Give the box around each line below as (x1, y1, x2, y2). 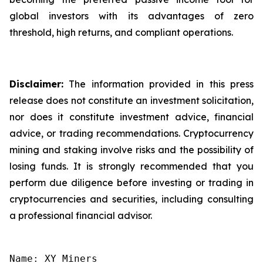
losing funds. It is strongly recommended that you (9, 160, 254, 173)
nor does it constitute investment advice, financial (9, 111, 254, 123)
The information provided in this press (63, 78, 254, 90)
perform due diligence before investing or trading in (9, 177, 254, 189)
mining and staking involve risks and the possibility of (9, 144, 254, 156)
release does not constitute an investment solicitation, (9, 95, 254, 107)
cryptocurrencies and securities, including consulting (9, 193, 254, 205)
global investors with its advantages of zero (9, 10, 254, 22)
